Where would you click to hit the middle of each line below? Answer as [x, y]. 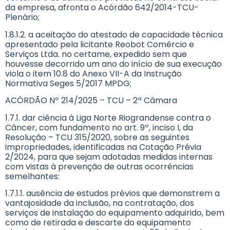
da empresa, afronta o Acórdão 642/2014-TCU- [102, 8]
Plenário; [22, 17]
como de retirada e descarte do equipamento [98, 223]
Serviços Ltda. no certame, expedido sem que [96, 54]
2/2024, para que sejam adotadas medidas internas [109, 157]
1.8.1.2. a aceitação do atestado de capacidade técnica [114, 34]
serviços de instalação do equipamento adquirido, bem [115, 213]
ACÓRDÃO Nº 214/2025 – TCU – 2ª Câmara [91, 101]
